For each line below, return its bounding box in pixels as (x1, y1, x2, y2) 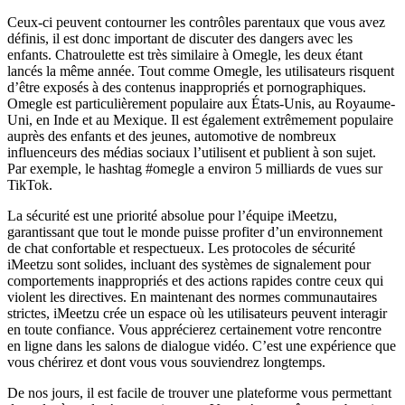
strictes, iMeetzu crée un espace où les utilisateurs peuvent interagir (7, 306, 387, 321)
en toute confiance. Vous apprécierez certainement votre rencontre (7, 322, 381, 337)
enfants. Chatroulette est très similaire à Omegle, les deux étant (7, 47, 363, 62)
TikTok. (7, 177, 52, 193)
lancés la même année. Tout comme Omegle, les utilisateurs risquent (7, 63, 394, 79)
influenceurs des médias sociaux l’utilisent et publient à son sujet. (7, 145, 376, 160)
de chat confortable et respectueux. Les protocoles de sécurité (7, 240, 355, 256)
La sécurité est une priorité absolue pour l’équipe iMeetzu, (7, 208, 337, 223)
